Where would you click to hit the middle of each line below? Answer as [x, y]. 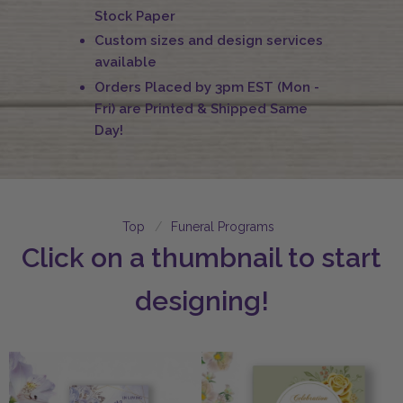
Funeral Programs [223, 227]
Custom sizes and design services [208, 41]
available [125, 63]
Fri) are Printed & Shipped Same [201, 109]
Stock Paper [134, 16]
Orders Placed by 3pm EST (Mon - [206, 88]
